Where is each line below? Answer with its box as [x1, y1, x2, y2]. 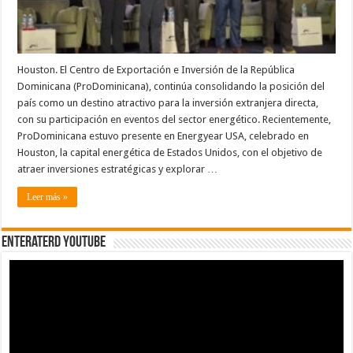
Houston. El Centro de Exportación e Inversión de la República [17, 63, 295, 76]
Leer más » [27, 191, 69, 203]
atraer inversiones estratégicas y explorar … [17, 162, 218, 175]
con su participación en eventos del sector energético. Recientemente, [17, 113, 332, 125]
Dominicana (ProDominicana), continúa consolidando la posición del [17, 80, 325, 92]
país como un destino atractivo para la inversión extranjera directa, [17, 96, 319, 109]
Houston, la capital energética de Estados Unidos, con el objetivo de [17, 146, 323, 158]
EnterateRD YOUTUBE [2, 234, 106, 251]
